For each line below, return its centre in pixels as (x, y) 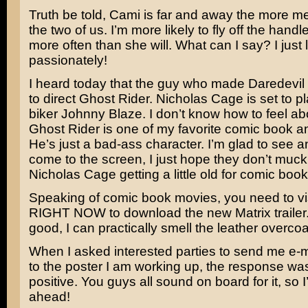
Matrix (253, 213)
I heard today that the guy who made (138, 84)
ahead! (49, 297)
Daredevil (276, 84)
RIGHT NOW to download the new (132, 213)
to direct (54, 99)
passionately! (68, 60)
